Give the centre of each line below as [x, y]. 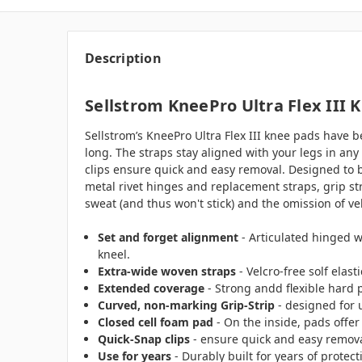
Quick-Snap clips [144, 339]
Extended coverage [152, 288]
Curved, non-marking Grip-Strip [187, 305]
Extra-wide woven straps [167, 271]
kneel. [114, 254]
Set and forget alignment [168, 237]
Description [123, 58]
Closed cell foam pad [156, 322]
